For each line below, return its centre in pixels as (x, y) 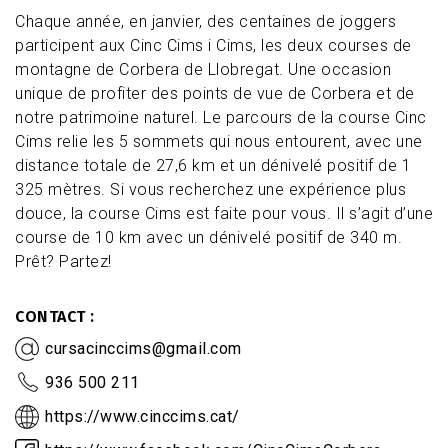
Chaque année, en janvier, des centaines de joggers (205, 22)
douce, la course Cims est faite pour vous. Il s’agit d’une (224, 214)
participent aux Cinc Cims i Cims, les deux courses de (213, 46)
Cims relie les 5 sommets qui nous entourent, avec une (219, 142)
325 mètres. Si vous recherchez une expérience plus (210, 190)
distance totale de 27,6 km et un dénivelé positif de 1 (213, 166)
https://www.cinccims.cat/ (142, 417)
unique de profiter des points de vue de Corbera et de (215, 94)
